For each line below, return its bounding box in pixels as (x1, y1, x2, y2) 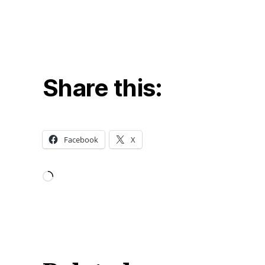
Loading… (42, 182, 101, 199)
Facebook (64, 134, 98, 145)
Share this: (43, 73, 163, 102)
